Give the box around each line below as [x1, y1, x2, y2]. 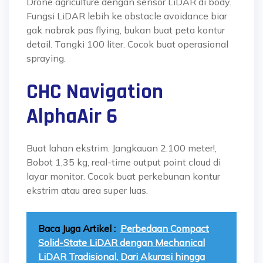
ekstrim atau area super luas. [26, 184, 148, 196]
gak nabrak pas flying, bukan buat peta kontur [26, 24, 225, 36]
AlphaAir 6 [26, 103, 122, 130]
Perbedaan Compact [120, 222, 209, 234]
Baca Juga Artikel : [38, 222, 116, 234]
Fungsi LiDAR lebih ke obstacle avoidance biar [26, 10, 227, 22]
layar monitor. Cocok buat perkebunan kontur [26, 170, 220, 182]
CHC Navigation [26, 79, 163, 105]
